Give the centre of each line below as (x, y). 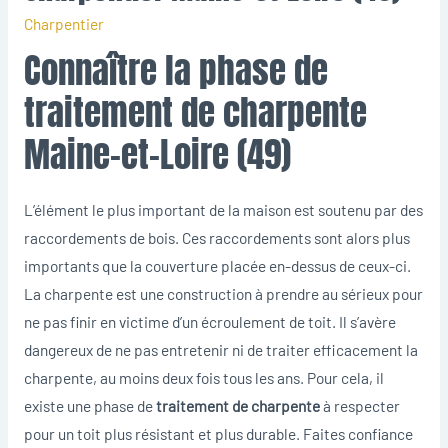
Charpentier (63, 23)
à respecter (359, 406)
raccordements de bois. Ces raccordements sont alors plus (216, 238)
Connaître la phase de (175, 71)
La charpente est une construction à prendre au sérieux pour (223, 294)
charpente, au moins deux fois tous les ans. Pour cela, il (203, 378)
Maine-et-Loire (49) (157, 155)
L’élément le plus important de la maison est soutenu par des (223, 210)
